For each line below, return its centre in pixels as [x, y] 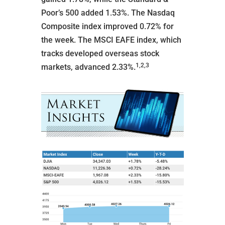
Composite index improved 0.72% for [107, 26]
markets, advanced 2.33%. [88, 67]
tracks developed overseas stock [100, 53]
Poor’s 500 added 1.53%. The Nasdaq [108, 13]
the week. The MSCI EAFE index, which [111, 40]
